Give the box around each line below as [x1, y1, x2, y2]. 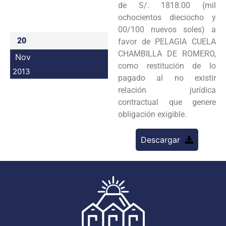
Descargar [141, 134, 180, 145]
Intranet [151, 30, 180, 40]
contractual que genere [118, 97, 216, 107]
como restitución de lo [118, 61, 216, 71]
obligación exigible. [118, 109, 187, 119]
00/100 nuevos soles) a [118, 24, 216, 34]
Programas [151, 8, 192, 18]
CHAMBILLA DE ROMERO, [118, 48, 216, 59]
